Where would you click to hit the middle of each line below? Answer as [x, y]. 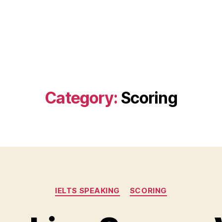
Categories [133, 186]
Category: [81, 98]
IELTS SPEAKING [87, 191]
